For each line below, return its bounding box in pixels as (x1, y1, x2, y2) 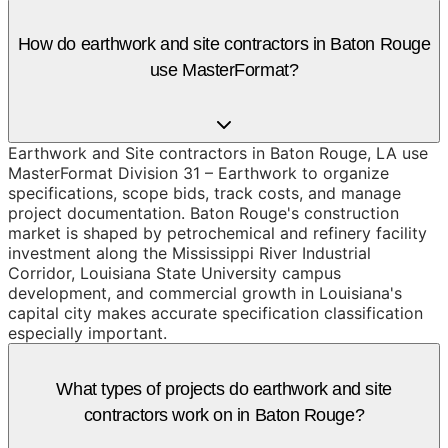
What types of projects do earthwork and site (56, 378, 392, 399)
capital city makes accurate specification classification (8, 302, 423, 323)
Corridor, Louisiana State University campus (8, 262, 341, 283)
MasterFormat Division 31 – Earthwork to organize (8, 162, 389, 183)
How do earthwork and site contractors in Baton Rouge (17, 33, 431, 54)
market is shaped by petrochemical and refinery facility (8, 222, 427, 243)
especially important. (8, 322, 167, 343)
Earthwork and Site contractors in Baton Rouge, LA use (8, 142, 428, 163)
